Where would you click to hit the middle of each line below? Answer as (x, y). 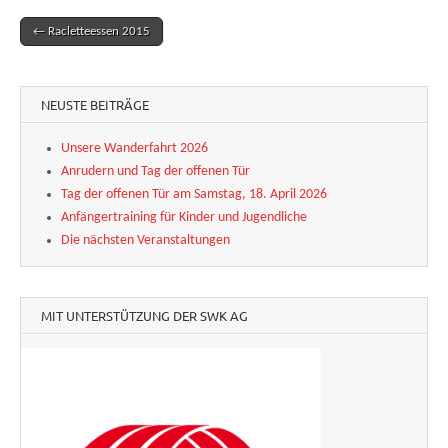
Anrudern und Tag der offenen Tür (155, 172)
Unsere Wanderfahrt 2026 (134, 149)
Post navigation (75, 46)
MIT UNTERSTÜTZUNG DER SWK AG (144, 316)
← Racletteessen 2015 (91, 32)
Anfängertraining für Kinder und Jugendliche (184, 218)
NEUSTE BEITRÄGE (95, 105)
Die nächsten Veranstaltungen (145, 241)
